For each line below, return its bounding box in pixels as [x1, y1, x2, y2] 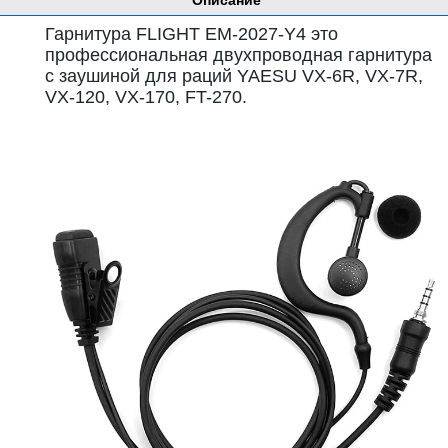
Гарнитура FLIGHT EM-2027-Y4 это [45, 24, 338, 44]
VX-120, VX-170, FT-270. [45, 87, 247, 107]
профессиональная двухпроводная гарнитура [45, 45, 432, 65]
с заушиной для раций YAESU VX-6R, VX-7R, [45, 66, 423, 86]
